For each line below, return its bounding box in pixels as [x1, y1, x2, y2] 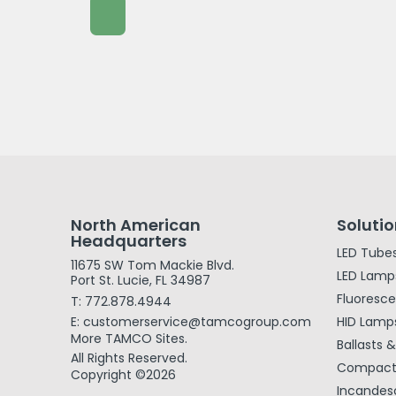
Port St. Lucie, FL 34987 [71, 271, 210, 289]
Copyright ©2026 [71, 366, 176, 384]
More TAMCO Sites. [71, 330, 187, 347]
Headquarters [71, 230, 187, 252]
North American [71, 214, 201, 236]
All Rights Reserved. [71, 349, 187, 367]
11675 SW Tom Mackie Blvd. [71, 256, 234, 274]
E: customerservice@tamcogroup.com [71, 313, 311, 331]
